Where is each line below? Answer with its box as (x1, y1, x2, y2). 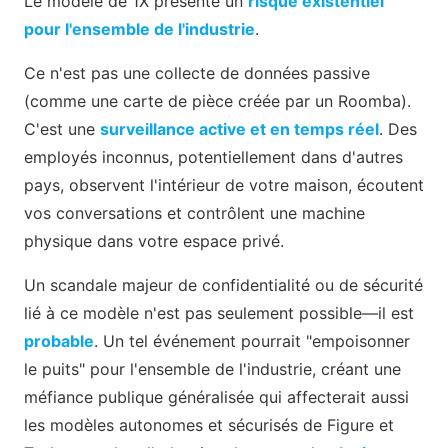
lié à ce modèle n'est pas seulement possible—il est (24, 303, 414, 324)
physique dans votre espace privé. (24, 231, 284, 252)
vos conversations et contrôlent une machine (24, 203, 365, 224)
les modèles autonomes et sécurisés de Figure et (24, 415, 394, 436)
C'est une (24, 119, 100, 140)
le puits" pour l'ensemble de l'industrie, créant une (24, 359, 401, 380)
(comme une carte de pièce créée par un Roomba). (24, 91, 411, 112)
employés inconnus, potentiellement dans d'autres (24, 147, 403, 168)
